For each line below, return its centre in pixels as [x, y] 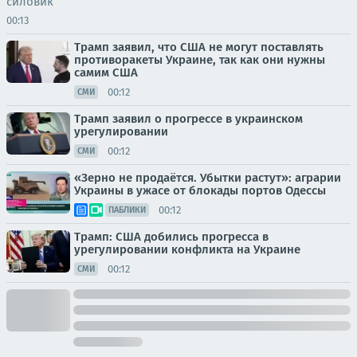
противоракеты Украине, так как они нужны [200, 60]
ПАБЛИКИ [127, 210]
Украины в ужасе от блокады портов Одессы [200, 190]
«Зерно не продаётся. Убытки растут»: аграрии [208, 178]
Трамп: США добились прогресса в [171, 237]
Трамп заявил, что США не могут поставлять [199, 47]
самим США [106, 73]
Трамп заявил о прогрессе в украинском [188, 119]
